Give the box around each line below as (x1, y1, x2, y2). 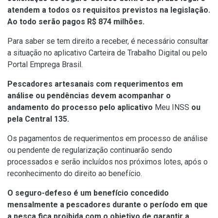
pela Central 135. (7, 114, 69, 124)
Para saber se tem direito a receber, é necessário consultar (7, 36, 208, 46)
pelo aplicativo (99, 102, 153, 112)
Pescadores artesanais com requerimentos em (7, 79, 183, 89)
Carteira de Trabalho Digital (89, 48, 180, 57)
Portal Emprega (7, 59, 60, 69)
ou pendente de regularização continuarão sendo (7, 145, 172, 155)
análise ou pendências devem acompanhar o (7, 91, 171, 100)
